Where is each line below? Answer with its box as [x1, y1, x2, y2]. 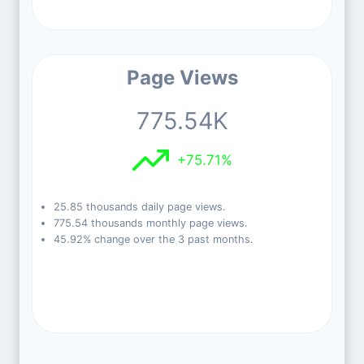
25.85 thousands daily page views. [53, 201, 226, 213]
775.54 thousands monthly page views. [53, 217, 248, 229]
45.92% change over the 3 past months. [53, 233, 253, 245]
